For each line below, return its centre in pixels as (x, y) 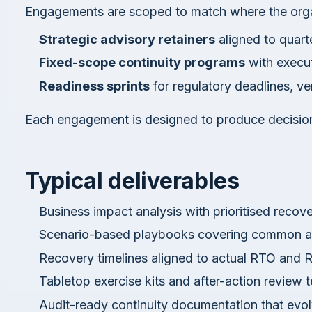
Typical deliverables (132, 180)
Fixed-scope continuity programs (142, 63)
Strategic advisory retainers (127, 39)
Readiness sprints (94, 86)
